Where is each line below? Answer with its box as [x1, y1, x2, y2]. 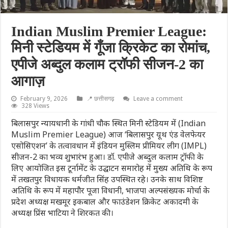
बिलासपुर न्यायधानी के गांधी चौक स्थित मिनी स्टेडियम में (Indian [11, 117, 206, 129]
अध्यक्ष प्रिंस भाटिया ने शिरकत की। [11, 207, 114, 218]
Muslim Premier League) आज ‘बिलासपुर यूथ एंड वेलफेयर [11, 128, 206, 140]
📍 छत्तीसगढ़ [87, 95, 115, 102]
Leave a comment [133, 95, 183, 102]
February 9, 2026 [20, 95, 68, 102]
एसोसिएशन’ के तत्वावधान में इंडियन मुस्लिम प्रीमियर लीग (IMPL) [11, 139, 207, 151]
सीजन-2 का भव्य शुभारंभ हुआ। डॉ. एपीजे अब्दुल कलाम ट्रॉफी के [11, 151, 204, 162]
